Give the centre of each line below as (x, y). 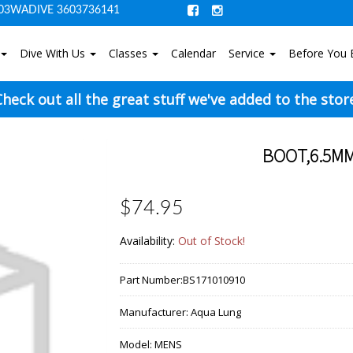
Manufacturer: (156, 312)
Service (248, 53)
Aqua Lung (216, 312)
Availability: (149, 241)
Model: (137, 344)
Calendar (193, 53)
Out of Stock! (212, 241)
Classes (129, 53)
